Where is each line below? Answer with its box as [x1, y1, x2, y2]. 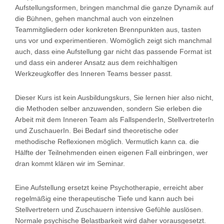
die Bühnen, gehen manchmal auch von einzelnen [15, 14, 173, 22]
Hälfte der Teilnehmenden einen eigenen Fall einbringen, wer [15, 148, 208, 156]
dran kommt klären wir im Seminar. [15, 159, 125, 167]
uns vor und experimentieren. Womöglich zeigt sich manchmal [15, 36, 211, 44]
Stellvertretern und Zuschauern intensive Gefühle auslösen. [15, 205, 203, 213]
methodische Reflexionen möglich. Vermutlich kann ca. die [15, 137, 199, 145]
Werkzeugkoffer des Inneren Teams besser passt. [15, 69, 172, 77]
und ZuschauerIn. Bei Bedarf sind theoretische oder [15, 126, 178, 134]
